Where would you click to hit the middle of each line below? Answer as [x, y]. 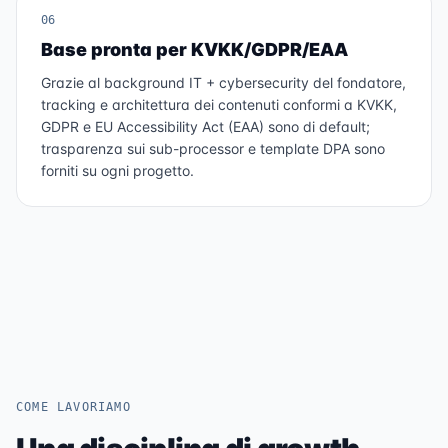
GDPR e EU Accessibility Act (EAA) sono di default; [205, 126]
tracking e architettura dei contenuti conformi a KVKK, [219, 104]
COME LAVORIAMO [73, 407]
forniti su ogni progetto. [117, 170]
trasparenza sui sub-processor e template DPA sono [213, 148]
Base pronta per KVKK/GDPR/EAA [194, 49]
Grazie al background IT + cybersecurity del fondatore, [223, 82]
